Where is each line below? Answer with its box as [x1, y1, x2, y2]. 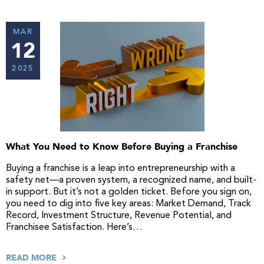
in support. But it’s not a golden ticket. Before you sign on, [6, 187, 252, 197]
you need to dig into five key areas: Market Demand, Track [6, 199, 251, 209]
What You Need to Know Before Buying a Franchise [6, 140, 237, 153]
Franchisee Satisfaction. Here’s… [6, 223, 143, 232]
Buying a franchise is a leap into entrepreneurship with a [6, 164, 235, 173]
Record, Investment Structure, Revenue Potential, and [6, 211, 232, 220]
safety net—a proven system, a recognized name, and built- [6, 176, 256, 185]
